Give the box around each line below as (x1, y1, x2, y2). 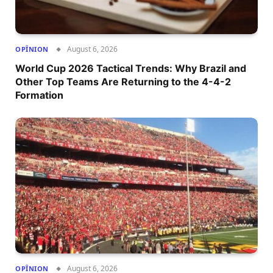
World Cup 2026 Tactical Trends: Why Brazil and (15, 62, 246, 74)
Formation (15, 88, 63, 101)
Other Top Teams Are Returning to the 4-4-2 (15, 75, 231, 88)
